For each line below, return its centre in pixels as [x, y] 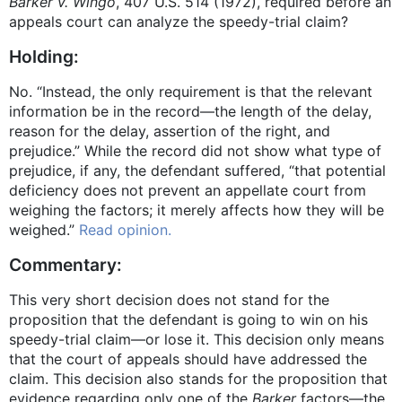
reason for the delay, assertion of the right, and [170, 131]
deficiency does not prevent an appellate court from [188, 191]
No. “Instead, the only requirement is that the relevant [191, 92]
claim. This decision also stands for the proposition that [198, 379]
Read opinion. [125, 230]
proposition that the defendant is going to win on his [188, 320]
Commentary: [66, 265]
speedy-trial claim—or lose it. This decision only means [197, 340]
